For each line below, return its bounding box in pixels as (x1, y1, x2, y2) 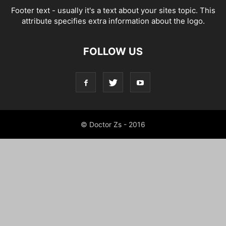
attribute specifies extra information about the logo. (21, 16, 205, 26)
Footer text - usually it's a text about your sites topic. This (11, 6, 215, 15)
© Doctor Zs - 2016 (81, 120, 145, 129)
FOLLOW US (83, 45, 143, 58)
